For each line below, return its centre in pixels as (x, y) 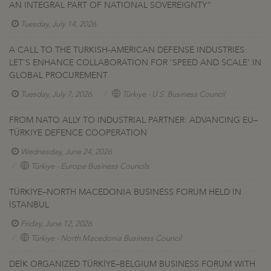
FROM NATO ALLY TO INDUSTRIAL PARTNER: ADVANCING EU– (133, 120)
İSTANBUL (29, 205)
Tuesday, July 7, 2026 (56, 95)
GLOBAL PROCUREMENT (58, 76)
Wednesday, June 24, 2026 (66, 152)
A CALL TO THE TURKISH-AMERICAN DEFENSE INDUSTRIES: (128, 50)
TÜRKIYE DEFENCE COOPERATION (78, 133)
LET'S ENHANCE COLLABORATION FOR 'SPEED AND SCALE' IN (135, 63)
